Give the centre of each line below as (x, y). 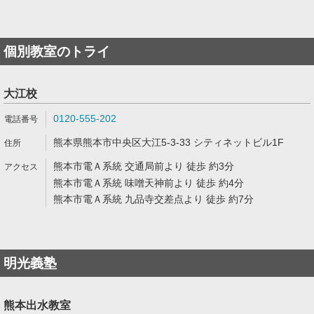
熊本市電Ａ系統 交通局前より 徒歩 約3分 (144, 166)
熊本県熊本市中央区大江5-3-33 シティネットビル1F (169, 142)
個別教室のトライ (57, 52)
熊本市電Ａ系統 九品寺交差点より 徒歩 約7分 (153, 199)
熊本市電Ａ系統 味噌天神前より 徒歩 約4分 (149, 183)
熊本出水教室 (37, 305)
